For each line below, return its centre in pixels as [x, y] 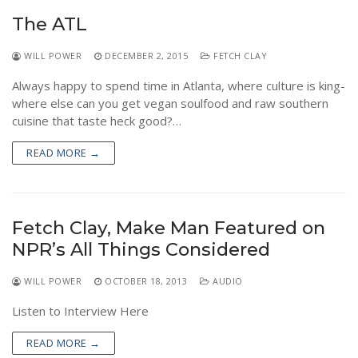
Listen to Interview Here [80, 310]
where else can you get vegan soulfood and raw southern [170, 103]
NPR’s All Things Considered [141, 249]
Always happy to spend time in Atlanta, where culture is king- [179, 85]
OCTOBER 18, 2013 [146, 280]
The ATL [50, 24]
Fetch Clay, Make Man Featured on [169, 227]
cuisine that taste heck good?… [97, 120]
